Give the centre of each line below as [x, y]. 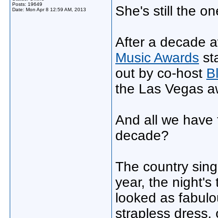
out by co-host [161, 73]
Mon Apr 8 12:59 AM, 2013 [56, 9]
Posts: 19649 [27, 4]
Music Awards [157, 58]
